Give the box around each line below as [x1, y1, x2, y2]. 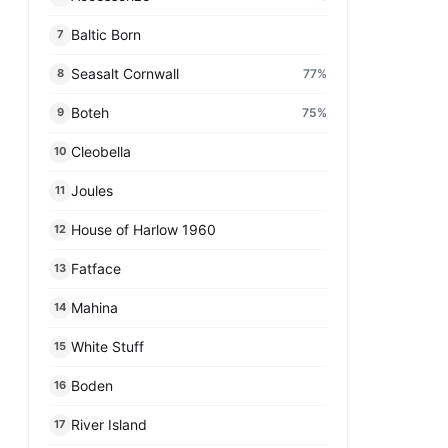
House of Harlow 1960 [71, 221, 216, 239]
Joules [71, 182, 113, 200]
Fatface [71, 260, 121, 278]
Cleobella [71, 143, 131, 161]
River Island [71, 416, 147, 434]
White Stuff [71, 338, 144, 356]
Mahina [71, 299, 118, 317]
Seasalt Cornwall [71, 65, 179, 83]
